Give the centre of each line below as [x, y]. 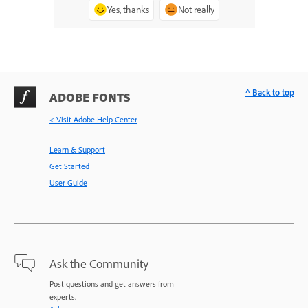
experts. [63, 296]
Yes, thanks [128, 9]
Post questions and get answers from [112, 283]
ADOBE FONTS [90, 97]
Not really [196, 9]
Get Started [69, 166]
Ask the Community [99, 263]
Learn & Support [77, 149]
